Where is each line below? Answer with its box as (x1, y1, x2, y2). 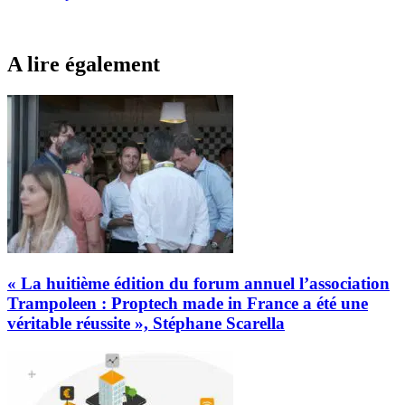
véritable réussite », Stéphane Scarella (7, 313, 285, 333)
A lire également (7, 52, 160, 77)
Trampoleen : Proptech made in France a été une (7, 293, 368, 313)
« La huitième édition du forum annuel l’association (7, 273, 390, 293)
